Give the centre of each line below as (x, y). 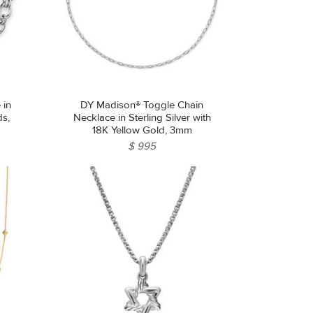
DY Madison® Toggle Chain (142, 105)
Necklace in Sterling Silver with (142, 118)
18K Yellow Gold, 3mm (142, 130)
